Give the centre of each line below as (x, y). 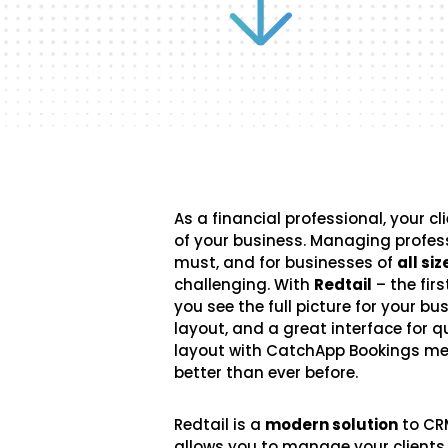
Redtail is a (220, 424)
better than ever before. (266, 372)
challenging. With (244, 284)
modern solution (332, 424)
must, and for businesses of (286, 262)
